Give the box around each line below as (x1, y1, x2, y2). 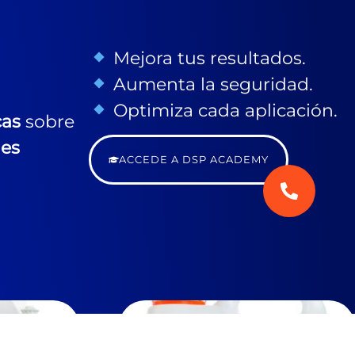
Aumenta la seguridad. (109, 73, 314, 95)
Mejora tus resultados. (109, 47, 307, 69)
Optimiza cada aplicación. (109, 99, 338, 121)
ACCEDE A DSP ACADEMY (119, 153, 269, 166)
